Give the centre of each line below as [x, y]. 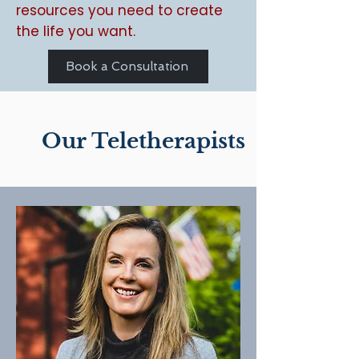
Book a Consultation [127, 67]
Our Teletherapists [143, 141]
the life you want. [76, 31]
